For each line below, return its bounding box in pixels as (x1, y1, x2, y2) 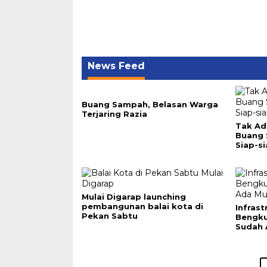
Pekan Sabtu (82, 211, 138, 221)
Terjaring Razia (82, 109, 147, 119)
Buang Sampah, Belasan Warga (82, 100, 218, 109)
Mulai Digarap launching (82, 192, 186, 201)
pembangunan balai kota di (82, 201, 203, 211)
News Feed (88, 60, 145, 72)
